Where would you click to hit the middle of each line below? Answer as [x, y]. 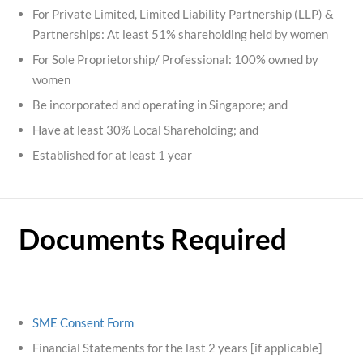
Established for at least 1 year [112, 154]
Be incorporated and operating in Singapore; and [160, 104]
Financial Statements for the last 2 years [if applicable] [177, 347]
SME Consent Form [83, 322]
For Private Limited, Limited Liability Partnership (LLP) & [183, 13]
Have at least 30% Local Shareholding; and [145, 129]
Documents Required [152, 239]
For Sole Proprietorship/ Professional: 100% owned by [175, 59]
